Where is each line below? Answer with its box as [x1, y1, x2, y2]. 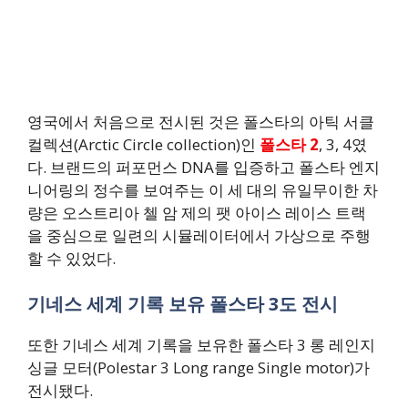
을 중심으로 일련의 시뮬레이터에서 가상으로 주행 [27, 225, 371, 247]
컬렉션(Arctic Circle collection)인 [27, 134, 260, 156]
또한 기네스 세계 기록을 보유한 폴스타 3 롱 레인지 [27, 333, 375, 355]
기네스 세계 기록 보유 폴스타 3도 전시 [27, 291, 338, 316]
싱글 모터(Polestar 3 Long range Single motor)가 [27, 356, 370, 378]
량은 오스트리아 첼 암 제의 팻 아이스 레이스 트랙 [27, 202, 366, 224]
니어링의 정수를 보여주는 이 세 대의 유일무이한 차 [27, 179, 378, 201]
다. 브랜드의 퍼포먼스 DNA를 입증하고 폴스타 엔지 [27, 157, 380, 178]
